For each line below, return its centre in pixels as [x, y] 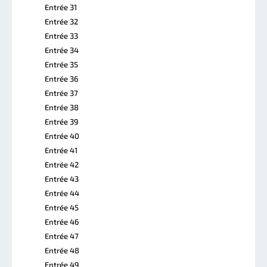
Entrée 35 [61, 64]
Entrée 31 [61, 7]
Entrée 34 [62, 50]
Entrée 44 [62, 193]
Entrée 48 [62, 250]
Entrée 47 [62, 236]
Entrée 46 [62, 221]
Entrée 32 [61, 21]
